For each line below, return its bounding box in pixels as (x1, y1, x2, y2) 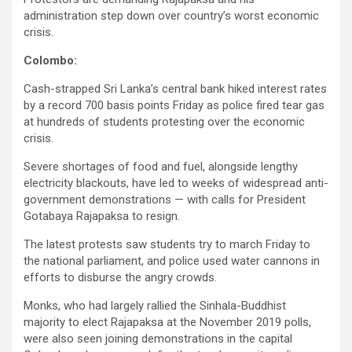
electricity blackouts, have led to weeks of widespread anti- (24, 176, 328, 191)
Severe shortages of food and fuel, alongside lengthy (24, 159, 298, 174)
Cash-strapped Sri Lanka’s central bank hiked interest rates (24, 82, 327, 97)
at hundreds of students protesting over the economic (24, 115, 305, 130)
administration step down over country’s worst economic (24, 9, 319, 24)
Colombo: (24, 53, 77, 68)
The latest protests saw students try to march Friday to (24, 237, 310, 252)
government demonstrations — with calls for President (24, 192, 306, 207)
